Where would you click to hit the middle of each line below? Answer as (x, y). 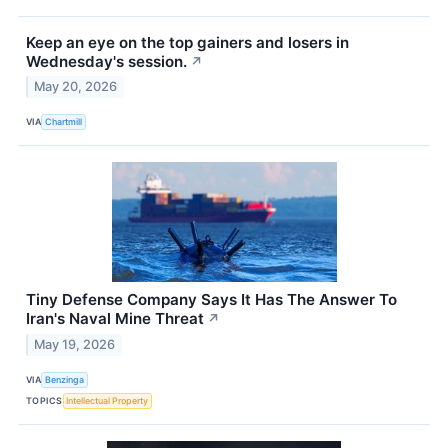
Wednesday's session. (106, 61)
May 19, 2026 (75, 345)
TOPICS (44, 400)
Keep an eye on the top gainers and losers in (187, 42)
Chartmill (64, 121)
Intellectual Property (107, 400)
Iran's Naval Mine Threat (115, 319)
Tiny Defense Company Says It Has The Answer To (211, 300)
